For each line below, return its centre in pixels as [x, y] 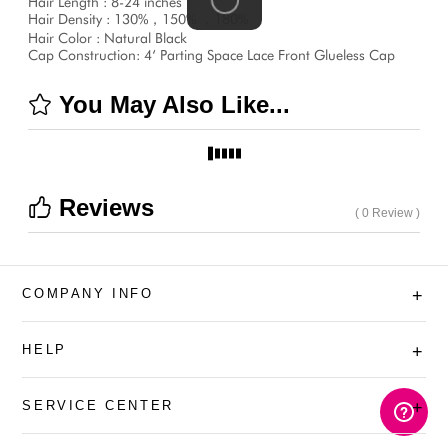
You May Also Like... [171, 105]
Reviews [103, 208]
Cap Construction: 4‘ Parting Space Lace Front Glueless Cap [211, 55]
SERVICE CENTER [98, 405]
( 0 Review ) [387, 212]
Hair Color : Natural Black [107, 38]
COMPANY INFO [88, 293]
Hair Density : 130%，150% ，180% [138, 19]
